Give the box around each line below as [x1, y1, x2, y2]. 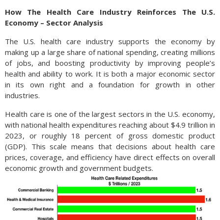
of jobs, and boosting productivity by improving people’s [5, 58, 215, 68]
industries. [5, 90, 40, 100]
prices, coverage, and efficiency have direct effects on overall [5, 152, 215, 162]
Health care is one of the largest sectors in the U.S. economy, [5, 109, 215, 119]
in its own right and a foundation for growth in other [5, 80, 215, 89]
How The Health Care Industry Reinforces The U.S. [5, 7, 215, 17]
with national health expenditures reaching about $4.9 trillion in [5, 120, 215, 130]
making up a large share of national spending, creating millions [5, 47, 215, 57]
